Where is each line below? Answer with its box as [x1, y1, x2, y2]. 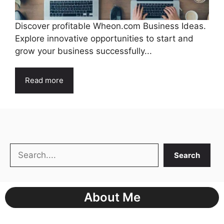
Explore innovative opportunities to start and [15, 33, 193, 44]
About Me [83, 190, 140, 205]
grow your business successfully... [15, 46, 152, 56]
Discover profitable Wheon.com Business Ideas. [15, 21, 206, 31]
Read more [25, 75, 63, 85]
